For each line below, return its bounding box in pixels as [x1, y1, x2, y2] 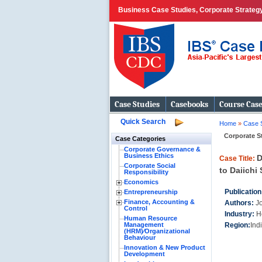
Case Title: [219, 154, 257, 163]
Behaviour [124, 234, 156, 241]
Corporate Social [124, 162, 175, 169]
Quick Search [120, 118, 166, 126]
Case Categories [115, 135, 166, 142]
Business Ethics [124, 152, 174, 159]
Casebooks [171, 99, 208, 109]
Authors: [225, 199, 256, 207]
